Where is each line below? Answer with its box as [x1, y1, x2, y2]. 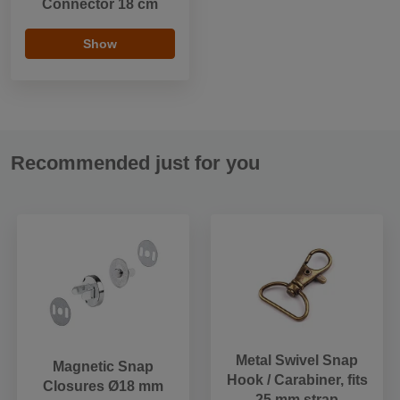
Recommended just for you [11, 151, 260, 174]
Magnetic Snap [53, 358, 154, 374]
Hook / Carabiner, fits [226, 371, 368, 387]
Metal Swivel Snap [236, 352, 358, 368]
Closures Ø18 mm [43, 378, 163, 394]
